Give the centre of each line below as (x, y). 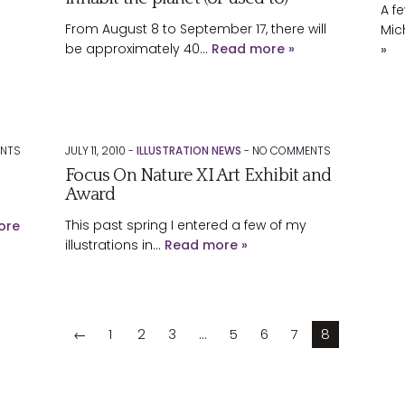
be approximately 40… (139, 49)
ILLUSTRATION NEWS (189, 151)
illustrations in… (115, 245)
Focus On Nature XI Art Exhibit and (198, 175)
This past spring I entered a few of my (186, 225)
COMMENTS (300, 151)
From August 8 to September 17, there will (196, 29)
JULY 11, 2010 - (101, 151)
